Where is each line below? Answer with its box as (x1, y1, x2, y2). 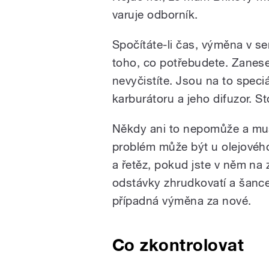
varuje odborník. (112, 7, 202, 21)
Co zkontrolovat (112, 234, 244, 255)
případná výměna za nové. (112, 193, 252, 207)
